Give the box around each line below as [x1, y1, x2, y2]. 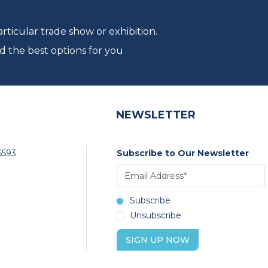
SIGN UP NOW [126, 234, 190, 246]
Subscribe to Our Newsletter [117, 148, 249, 159]
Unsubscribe [130, 210, 181, 221]
